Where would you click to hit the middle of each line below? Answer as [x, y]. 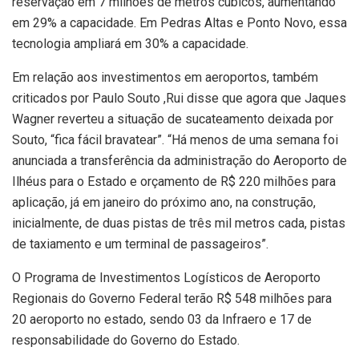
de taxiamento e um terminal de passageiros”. [140, 244]
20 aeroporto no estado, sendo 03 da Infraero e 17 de [162, 319]
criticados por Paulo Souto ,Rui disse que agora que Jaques [179, 98]
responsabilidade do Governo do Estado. [126, 340]
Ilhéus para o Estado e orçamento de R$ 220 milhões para [174, 181]
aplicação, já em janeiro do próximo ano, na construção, [164, 202]
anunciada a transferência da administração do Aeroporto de [179, 160]
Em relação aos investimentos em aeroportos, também [165, 77]
